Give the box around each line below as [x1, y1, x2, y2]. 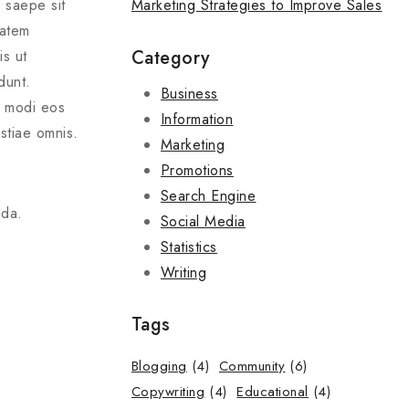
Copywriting [131, 382, 205, 403]
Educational [236, 382, 309, 403]
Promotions [160, 159, 234, 181]
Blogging [131, 356, 187, 377]
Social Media [160, 210, 246, 232]
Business [160, 82, 218, 104]
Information [160, 108, 234, 130]
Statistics [160, 236, 217, 257]
